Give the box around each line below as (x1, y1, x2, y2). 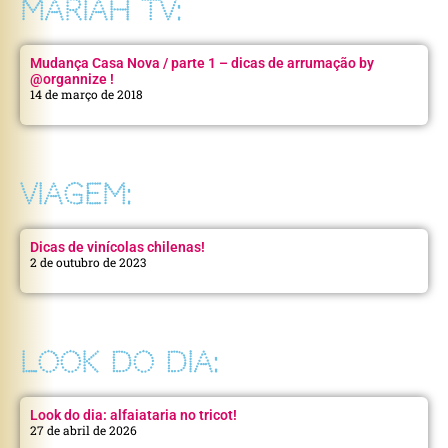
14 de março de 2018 (30, 86, 143, 103)
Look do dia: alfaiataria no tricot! (30, 407, 237, 424)
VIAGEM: (20, 178, 131, 212)
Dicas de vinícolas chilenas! (30, 239, 205, 256)
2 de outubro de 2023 (30, 254, 146, 271)
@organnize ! (30, 71, 114, 88)
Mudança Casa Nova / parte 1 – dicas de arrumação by (30, 55, 374, 72)
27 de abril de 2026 (30, 422, 137, 439)
